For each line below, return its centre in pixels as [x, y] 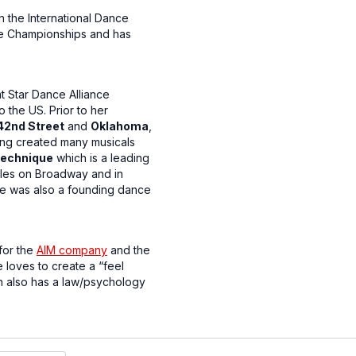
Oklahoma [119, 126]
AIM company [72, 250]
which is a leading [101, 158]
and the [128, 250]
